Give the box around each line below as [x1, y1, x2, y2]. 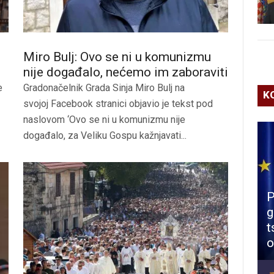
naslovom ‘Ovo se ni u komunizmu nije [23, 113, 185, 125]
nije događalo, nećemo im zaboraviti [23, 64, 228, 80]
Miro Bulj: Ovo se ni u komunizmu [23, 49, 211, 64]
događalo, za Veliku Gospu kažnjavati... [23, 129, 187, 141]
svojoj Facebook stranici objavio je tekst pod [23, 97, 213, 109]
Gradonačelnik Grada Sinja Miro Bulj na [23, 81, 185, 94]
